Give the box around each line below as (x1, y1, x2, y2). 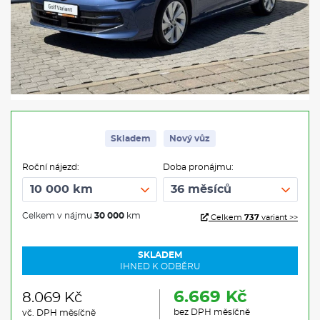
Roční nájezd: (22, 162, 79, 171)
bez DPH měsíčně (174, 307, 251, 316)
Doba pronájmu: (162, 162, 234, 171)
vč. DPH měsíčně (22, 308, 96, 317)
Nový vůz (169, 134, 210, 143)
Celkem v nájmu (22, 211, 94, 220)
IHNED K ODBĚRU (119, 261, 201, 271)
